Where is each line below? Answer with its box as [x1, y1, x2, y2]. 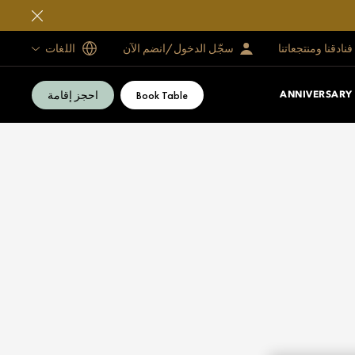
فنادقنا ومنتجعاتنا [278, 41, 353, 55]
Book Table [136, 87, 188, 102]
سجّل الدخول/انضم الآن [123, 41, 235, 55]
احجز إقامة [48, 87, 98, 102]
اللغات [45, 41, 76, 55]
